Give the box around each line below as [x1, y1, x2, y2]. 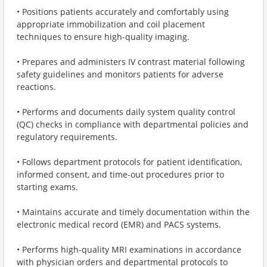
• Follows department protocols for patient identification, [17, 156, 242, 167]
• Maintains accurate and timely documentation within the [17, 206, 250, 218]
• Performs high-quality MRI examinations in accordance [17, 244, 241, 255]
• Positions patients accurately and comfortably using [17, 6, 229, 17]
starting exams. [17, 181, 78, 193]
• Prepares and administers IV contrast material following [17, 56, 245, 67]
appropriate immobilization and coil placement [17, 18, 205, 30]
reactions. [17, 81, 56, 92]
